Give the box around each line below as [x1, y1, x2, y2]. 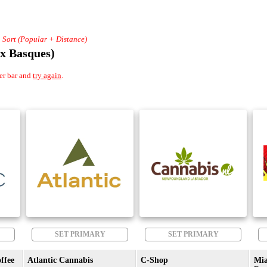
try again [33, 70, 61, 80]
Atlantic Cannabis [27, 255, 93, 265]
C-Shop [141, 255, 168, 265]
